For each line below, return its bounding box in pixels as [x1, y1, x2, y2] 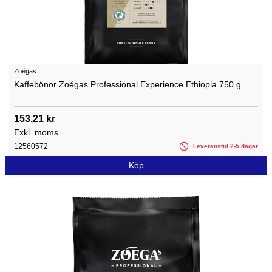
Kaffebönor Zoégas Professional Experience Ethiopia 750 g [14, 80, 241, 90]
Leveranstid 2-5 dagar [191, 143, 258, 150]
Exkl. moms [14, 127, 58, 138]
